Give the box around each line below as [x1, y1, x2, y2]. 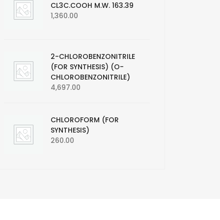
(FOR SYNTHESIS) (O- [51, 62, 124, 72]
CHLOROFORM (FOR [51, 115, 119, 125]
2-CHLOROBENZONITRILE [51, 52, 135, 62]
